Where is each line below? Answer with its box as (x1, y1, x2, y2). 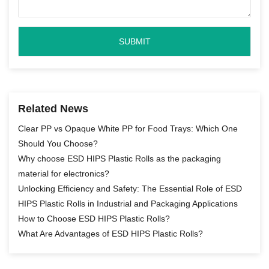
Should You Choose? (18, 139, 98, 149)
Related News (18, 103, 88, 115)
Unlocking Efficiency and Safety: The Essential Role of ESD (18, 184, 242, 194)
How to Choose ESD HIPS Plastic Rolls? (18, 214, 170, 224)
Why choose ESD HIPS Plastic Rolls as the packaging (18, 154, 221, 164)
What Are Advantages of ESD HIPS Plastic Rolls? (18, 229, 203, 239)
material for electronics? (18, 169, 109, 179)
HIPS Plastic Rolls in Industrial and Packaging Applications (18, 199, 238, 209)
